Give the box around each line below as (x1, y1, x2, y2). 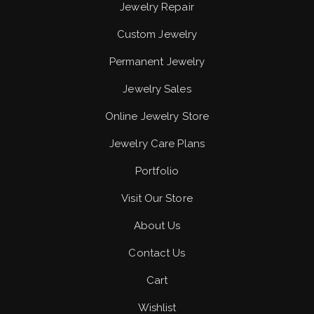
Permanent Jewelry (109, 55, 205, 68)
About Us (133, 219, 181, 232)
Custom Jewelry (116, 28, 198, 41)
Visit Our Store (121, 192, 193, 205)
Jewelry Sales (123, 83, 191, 95)
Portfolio (135, 165, 179, 177)
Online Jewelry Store (104, 110, 210, 123)
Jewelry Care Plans (109, 137, 205, 150)
